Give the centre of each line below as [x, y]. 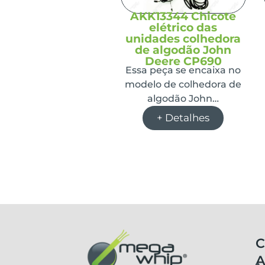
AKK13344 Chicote [183, 16]
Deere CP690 [183, 61]
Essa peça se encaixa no [183, 70]
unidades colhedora [183, 38]
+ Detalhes [183, 117]
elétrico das [183, 27]
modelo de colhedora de [183, 84]
